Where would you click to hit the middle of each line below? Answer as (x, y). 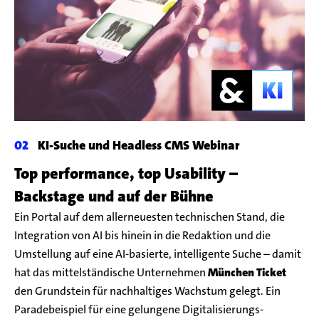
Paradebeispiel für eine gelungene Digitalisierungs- (139, 309)
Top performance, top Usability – (126, 173)
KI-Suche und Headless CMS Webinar (137, 145)
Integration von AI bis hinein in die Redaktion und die (142, 235)
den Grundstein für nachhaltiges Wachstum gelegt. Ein (147, 291)
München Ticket (247, 272)
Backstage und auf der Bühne (114, 196)
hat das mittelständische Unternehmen (111, 272)
